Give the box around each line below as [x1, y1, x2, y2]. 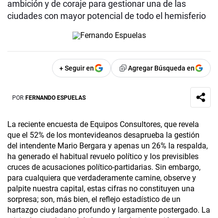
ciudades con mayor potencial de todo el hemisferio [7, 11, 206, 21]
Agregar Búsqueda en [128, 64, 195, 73]
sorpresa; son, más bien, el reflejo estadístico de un [7, 195, 181, 204]
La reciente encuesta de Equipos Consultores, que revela [7, 120, 199, 129]
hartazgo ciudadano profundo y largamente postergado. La [7, 205, 210, 215]
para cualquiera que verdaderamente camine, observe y [7, 173, 196, 183]
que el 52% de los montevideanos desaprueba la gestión [7, 130, 200, 140]
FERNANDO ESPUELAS [25, 94, 86, 101]
